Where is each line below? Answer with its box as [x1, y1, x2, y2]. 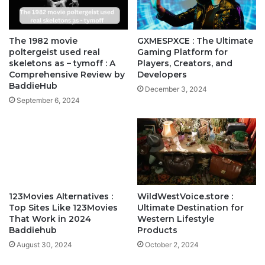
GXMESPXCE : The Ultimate [137, 35, 253, 46]
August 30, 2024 [17, 240, 72, 249]
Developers [137, 69, 187, 80]
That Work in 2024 [9, 213, 91, 224]
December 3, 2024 [145, 84, 207, 93]
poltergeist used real [9, 46, 100, 57]
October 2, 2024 [145, 240, 199, 249]
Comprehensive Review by [9, 69, 125, 80]
